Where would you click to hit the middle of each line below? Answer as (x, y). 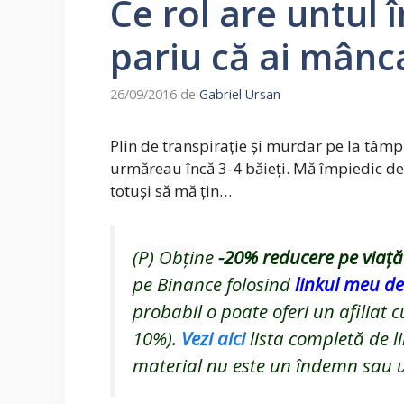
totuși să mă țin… (171, 191)
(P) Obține (175, 257)
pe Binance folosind (214, 284)
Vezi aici (213, 338)
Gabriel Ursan (240, 95)
